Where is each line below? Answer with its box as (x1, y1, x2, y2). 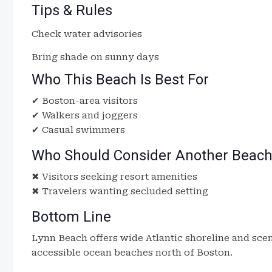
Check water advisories (32, 29, 142, 39)
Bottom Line (32, 208, 111, 225)
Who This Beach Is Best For (32, 71, 209, 88)
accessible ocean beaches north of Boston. (32, 247, 233, 258)
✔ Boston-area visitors (32, 95, 138, 106)
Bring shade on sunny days (32, 52, 159, 63)
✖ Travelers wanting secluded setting (32, 186, 208, 197)
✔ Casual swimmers (32, 124, 125, 135)
